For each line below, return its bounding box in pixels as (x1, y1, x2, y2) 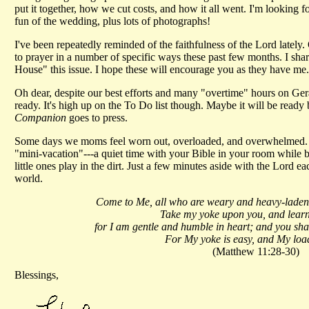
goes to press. (66, 111, 128, 123)
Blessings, (14, 268, 59, 281)
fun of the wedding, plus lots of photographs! (14, 14, 210, 27)
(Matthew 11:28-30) (212, 245, 299, 257)
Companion (14, 111, 66, 123)
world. (14, 172, 43, 184)
